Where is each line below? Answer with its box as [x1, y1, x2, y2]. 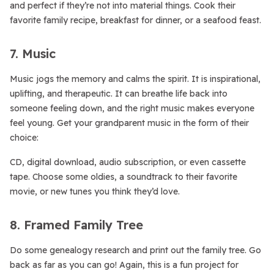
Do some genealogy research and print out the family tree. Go [10, 245, 261, 256]
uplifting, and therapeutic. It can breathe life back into [10, 88, 228, 99]
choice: [10, 132, 39, 143]
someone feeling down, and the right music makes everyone [10, 103, 254, 114]
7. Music [10, 46, 56, 61]
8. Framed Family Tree [10, 217, 143, 232]
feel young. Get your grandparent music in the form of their [10, 117, 249, 128]
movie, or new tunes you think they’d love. [10, 186, 180, 197]
